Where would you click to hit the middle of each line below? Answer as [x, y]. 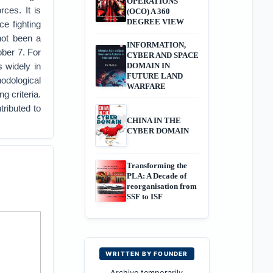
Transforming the [157, 165]
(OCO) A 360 [148, 11]
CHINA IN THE [154, 120]
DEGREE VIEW [155, 22]
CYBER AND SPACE [162, 55]
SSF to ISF [144, 197]
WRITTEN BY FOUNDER [147, 253]
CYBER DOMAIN [158, 131]
